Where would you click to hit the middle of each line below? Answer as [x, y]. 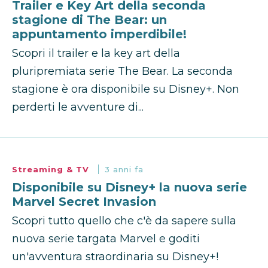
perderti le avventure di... [78, 107]
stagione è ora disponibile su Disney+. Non [126, 89]
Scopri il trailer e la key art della [96, 54]
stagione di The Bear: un [89, 20]
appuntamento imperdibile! [99, 34]
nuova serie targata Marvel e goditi [106, 239]
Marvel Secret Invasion [84, 202]
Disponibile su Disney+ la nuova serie [130, 188]
